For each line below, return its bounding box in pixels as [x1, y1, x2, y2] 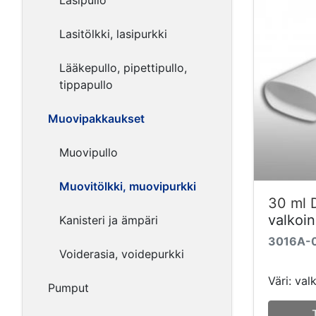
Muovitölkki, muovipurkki [59, 179, 196, 193]
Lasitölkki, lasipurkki [59, 27, 167, 41]
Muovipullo [59, 145, 118, 159]
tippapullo [59, 78, 113, 92]
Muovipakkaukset [48, 111, 145, 126]
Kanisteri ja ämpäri [59, 213, 158, 227]
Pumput [48, 281, 89, 295]
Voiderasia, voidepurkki [59, 247, 184, 261]
